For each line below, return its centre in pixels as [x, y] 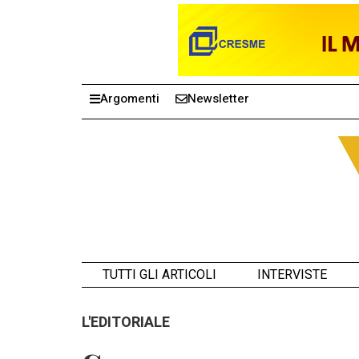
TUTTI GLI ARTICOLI [159, 274]
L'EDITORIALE [126, 322]
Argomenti [130, 99]
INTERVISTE [292, 274]
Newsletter [218, 99]
